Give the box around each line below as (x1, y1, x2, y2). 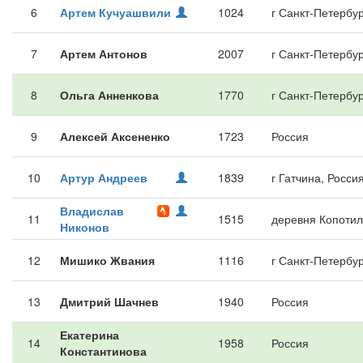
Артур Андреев (60, 169, 147, 186)
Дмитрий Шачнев (60, 293, 159, 310)
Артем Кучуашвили (60, 4, 171, 20)
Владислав (60, 203, 124, 219)
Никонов (60, 219, 109, 235)
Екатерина (60, 327, 119, 343)
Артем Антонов (60, 45, 147, 62)
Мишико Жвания (60, 252, 155, 268)
